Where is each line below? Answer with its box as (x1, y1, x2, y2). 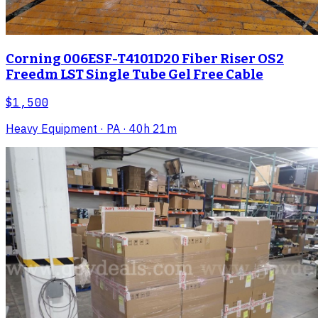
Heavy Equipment (6, 121, 97, 136)
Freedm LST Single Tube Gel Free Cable (6, 66, 263, 82)
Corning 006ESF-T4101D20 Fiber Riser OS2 (6, 50, 284, 67)
